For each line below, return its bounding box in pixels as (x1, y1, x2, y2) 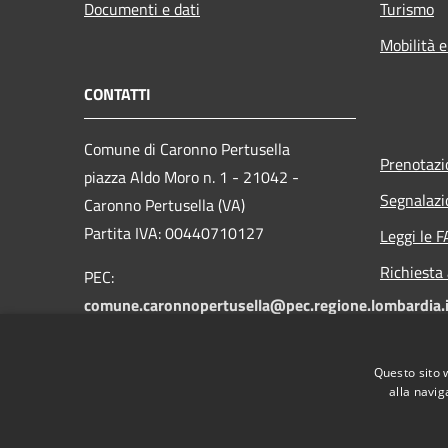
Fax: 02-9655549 (84, 348, 201, 373)
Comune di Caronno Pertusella (84, 136, 290, 161)
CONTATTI (84, 81, 151, 106)
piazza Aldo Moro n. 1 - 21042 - (84, 164, 299, 189)
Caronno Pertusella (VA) (84, 192, 245, 217)
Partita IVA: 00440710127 (84, 220, 264, 245)
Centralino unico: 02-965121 (84, 320, 282, 345)
